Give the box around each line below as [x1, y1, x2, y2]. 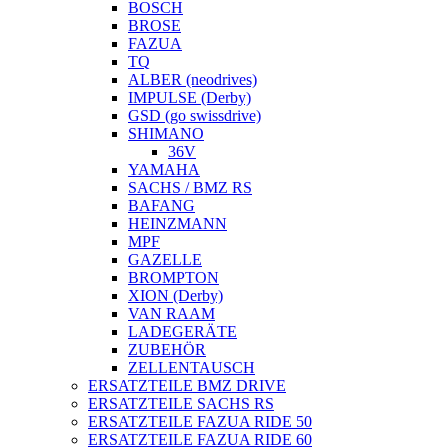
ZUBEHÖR [128, 341, 206, 358]
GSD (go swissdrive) [128, 107, 261, 124]
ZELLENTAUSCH [128, 359, 255, 376]
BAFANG [128, 197, 195, 214]
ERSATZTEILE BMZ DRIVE [88, 377, 286, 394]
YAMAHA [128, 161, 200, 178]
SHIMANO [128, 125, 204, 142]
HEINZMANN [128, 215, 227, 232]
